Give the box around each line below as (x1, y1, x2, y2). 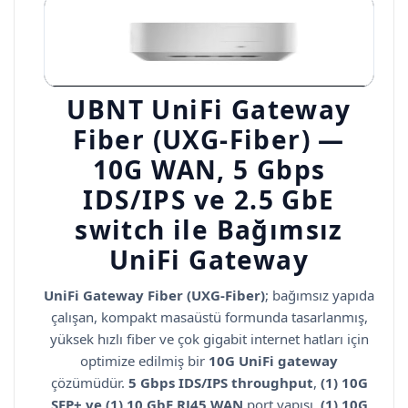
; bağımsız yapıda (265, 285, 374, 304)
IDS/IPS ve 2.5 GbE (83, 181, 335, 217)
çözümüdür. (50, 372, 128, 392)
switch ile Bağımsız (75, 211, 343, 247)
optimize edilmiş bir (80, 351, 209, 370)
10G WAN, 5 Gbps (92, 151, 326, 187)
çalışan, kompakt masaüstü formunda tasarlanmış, (50, 307, 368, 326)
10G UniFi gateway (209, 351, 338, 370)
